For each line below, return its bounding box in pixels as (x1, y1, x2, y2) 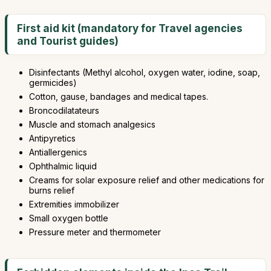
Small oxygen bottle (29, 213, 108, 223)
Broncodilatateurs (29, 105, 99, 116)
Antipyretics (29, 133, 76, 143)
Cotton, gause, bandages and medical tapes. (29, 91, 208, 102)
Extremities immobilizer (29, 199, 119, 209)
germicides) (29, 77, 77, 88)
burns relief (29, 185, 74, 195)
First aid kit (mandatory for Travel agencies (17, 22, 243, 34)
